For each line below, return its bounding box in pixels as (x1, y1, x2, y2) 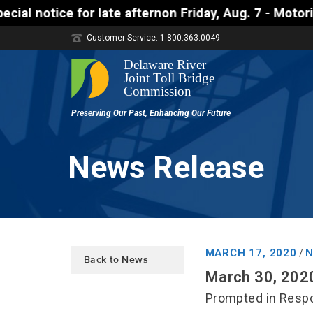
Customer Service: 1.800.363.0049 (87, 33, 220, 43)
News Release (68, 149, 264, 186)
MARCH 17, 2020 (205, 247, 297, 259)
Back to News (84, 254, 149, 266)
